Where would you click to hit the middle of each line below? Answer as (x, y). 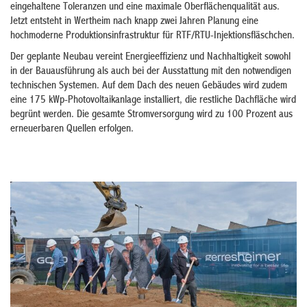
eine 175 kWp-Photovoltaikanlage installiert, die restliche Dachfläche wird (153, 101)
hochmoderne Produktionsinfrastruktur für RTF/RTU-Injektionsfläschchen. (152, 36)
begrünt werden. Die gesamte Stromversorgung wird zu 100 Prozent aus (151, 115)
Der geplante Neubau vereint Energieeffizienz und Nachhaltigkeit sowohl (150, 58)
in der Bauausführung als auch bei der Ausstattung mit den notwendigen (151, 72)
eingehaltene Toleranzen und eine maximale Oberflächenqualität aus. (145, 8)
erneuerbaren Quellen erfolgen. (72, 130)
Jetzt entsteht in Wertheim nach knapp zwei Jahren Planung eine (134, 22)
